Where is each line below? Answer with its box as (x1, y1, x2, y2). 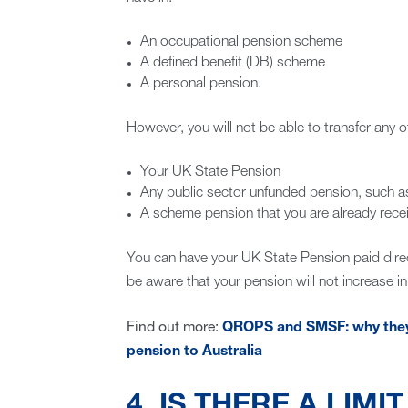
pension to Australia (126, 344, 262, 360)
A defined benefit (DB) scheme (140, 56, 326, 71)
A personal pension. (140, 76, 262, 92)
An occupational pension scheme (140, 35, 343, 50)
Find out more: (126, 321, 222, 336)
